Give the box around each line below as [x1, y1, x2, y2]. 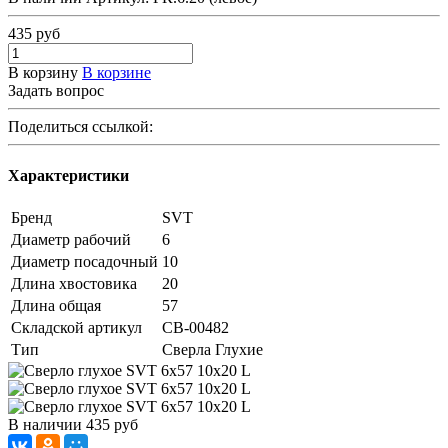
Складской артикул [11, 319, 142, 337]
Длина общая [11, 297, 101, 315]
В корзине [82, 63, 151, 81]
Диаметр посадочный [11, 253, 158, 271]
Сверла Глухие [162, 341, 263, 359]
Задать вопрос [8, 81, 104, 99]
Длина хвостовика [11, 275, 137, 293]
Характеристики [8, 167, 129, 185]
